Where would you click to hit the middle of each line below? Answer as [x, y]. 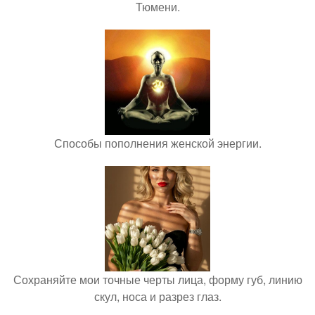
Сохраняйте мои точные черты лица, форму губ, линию [157, 279]
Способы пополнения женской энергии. [157, 143]
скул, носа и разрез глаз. [157, 296]
